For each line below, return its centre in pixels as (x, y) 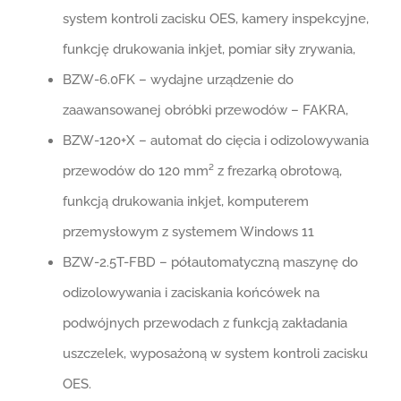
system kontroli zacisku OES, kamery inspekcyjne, (215, 18)
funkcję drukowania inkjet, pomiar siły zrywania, (209, 49)
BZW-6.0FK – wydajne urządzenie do (178, 79)
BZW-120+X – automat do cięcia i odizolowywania (215, 140)
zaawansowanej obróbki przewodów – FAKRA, (205, 110)
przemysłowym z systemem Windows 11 (188, 231)
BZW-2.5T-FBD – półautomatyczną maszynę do (210, 262)
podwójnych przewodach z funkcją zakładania (205, 323)
